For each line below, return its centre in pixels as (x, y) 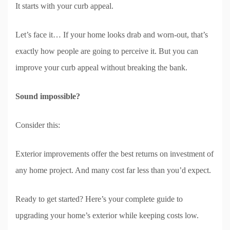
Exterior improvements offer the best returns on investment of (114, 154)
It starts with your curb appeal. (64, 6)
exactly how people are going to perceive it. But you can (107, 51)
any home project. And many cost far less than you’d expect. (113, 170)
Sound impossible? (48, 97)
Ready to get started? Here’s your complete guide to (99, 199)
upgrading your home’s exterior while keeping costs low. (107, 216)
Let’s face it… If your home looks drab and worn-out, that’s (112, 35)
